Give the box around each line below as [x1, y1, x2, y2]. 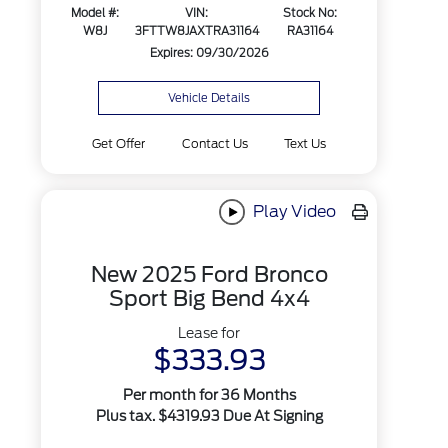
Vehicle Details [168, 91, 251, 105]
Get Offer [92, 136, 146, 151]
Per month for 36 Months [122, 387, 296, 404]
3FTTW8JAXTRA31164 [134, 24, 259, 39]
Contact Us [181, 136, 248, 151]
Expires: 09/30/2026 [149, 46, 269, 61]
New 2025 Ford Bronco [90, 262, 328, 288]
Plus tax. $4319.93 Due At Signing [95, 408, 323, 425]
